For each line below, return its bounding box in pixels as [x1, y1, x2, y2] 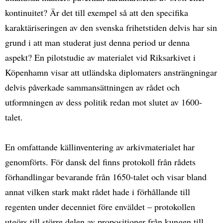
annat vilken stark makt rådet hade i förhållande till [5, 185, 190, 198]
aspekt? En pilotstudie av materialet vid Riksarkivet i [5, 51, 196, 63]
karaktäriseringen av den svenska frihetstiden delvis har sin [5, 21, 217, 33]
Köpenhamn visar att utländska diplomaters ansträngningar [5, 66, 217, 78]
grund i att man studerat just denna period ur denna [5, 36, 190, 48]
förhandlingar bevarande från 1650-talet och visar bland [5, 170, 207, 183]
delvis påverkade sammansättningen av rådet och [5, 81, 180, 93]
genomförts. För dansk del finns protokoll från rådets [5, 155, 196, 168]
